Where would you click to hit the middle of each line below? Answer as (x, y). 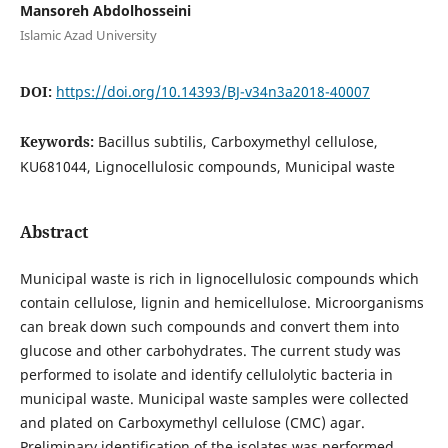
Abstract (53, 231)
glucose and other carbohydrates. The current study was (210, 350)
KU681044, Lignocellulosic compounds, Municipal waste (207, 166)
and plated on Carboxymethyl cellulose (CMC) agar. (192, 422)
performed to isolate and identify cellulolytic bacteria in (206, 374)
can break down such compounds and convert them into (209, 326)
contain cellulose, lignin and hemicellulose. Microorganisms (221, 302)
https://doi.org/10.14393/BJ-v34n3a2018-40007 (212, 91)
